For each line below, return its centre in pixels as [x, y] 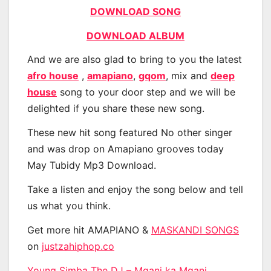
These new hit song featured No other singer [130, 133]
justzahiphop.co [78, 246]
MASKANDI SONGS [195, 230]
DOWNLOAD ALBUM [135, 35]
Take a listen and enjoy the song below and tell [135, 189]
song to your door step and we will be [146, 92]
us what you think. [69, 205]
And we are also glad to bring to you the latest [135, 60]
